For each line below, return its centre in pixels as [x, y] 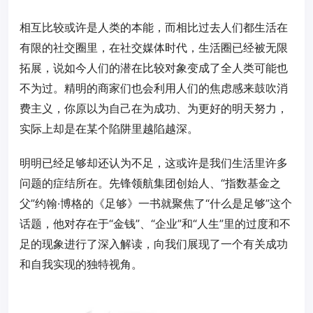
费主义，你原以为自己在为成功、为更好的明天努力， [154, 108]
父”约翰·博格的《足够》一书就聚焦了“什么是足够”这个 [156, 203]
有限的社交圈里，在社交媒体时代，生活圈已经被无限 [154, 48]
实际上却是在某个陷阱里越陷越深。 [109, 129]
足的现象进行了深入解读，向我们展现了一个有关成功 [154, 244]
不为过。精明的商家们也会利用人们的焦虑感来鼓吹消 [154, 88]
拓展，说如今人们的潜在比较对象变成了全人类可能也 [154, 68]
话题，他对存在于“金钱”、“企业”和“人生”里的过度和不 [155, 224]
